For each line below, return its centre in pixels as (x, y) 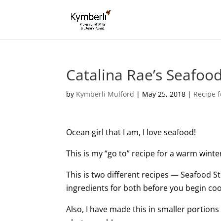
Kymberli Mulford (105, 94)
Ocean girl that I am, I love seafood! (131, 132)
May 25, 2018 (164, 94)
